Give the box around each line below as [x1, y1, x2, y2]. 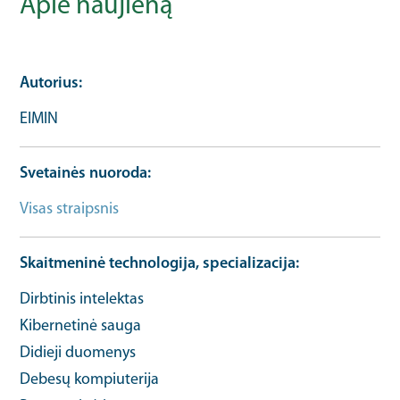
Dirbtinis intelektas [20, 290, 145, 308]
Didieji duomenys [20, 344, 137, 362]
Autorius [20, 74, 79, 92]
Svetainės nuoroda [20, 164, 148, 182]
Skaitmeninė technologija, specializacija [20, 254, 296, 272]
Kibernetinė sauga [20, 317, 142, 335]
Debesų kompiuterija [20, 371, 160, 388]
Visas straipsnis [20, 200, 120, 218]
